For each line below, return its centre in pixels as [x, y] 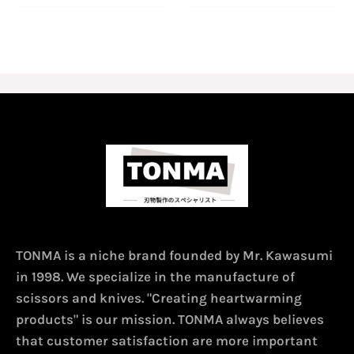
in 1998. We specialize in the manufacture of [155, 277]
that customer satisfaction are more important [167, 341]
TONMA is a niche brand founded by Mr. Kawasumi [174, 255]
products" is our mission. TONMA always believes [170, 319]
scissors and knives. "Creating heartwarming [159, 298]
